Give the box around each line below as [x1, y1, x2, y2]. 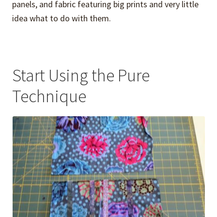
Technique [12, 85, 87, 108]
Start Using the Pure [12, 64, 150, 87]
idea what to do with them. [12, 13, 111, 24]
